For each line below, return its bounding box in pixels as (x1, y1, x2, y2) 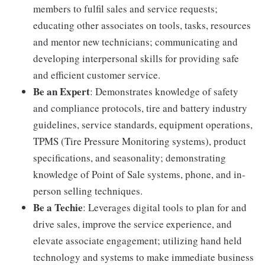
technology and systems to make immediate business (33, 250, 254, 264)
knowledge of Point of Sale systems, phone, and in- (33, 167, 245, 181)
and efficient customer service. (33, 67, 160, 82)
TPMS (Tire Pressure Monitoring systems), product (33, 134, 246, 148)
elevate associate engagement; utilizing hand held (33, 233, 242, 247)
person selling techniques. (33, 183, 143, 198)
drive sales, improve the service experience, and (33, 216, 232, 231)
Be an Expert (33, 83, 90, 99)
